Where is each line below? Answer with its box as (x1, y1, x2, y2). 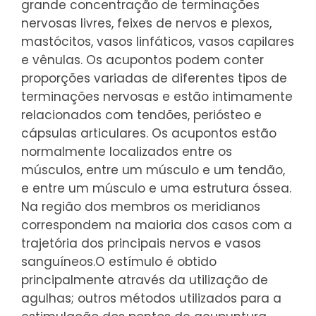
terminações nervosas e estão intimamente (21, 87, 293, 105)
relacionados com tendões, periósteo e (21, 106, 262, 123)
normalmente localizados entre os (21, 142, 232, 160)
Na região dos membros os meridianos (21, 197, 260, 215)
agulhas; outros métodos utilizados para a (21, 289, 281, 307)
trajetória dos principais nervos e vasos (21, 234, 261, 252)
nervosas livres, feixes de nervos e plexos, (21, 14, 272, 32)
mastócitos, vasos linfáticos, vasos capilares (21, 32, 294, 50)
